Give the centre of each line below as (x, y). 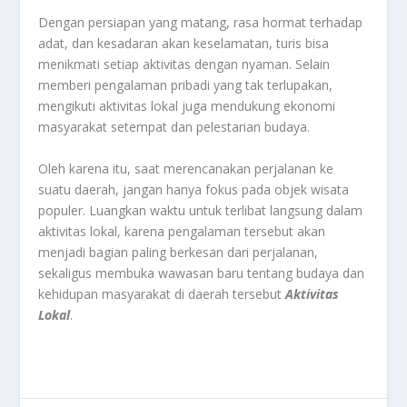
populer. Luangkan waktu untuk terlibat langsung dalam (201, 210)
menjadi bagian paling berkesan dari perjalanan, (179, 252)
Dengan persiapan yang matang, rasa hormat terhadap (201, 23)
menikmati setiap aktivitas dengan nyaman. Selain (184, 65)
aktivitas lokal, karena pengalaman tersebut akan (182, 231)
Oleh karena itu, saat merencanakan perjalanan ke (186, 168)
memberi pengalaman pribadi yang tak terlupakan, (186, 85)
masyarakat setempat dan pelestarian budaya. (174, 127)
